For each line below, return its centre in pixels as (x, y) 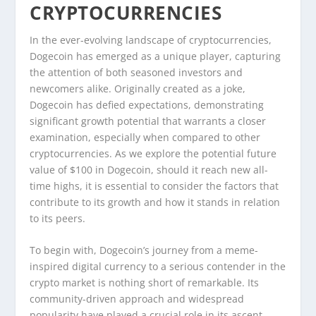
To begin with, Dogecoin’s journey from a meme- (144, 250)
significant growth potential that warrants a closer (148, 121)
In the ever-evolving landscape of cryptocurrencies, (151, 39)
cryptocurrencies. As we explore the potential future (153, 153)
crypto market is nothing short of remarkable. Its (145, 283)
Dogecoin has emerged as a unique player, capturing (156, 56)
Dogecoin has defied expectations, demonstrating (147, 104)
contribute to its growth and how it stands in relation (155, 202)
